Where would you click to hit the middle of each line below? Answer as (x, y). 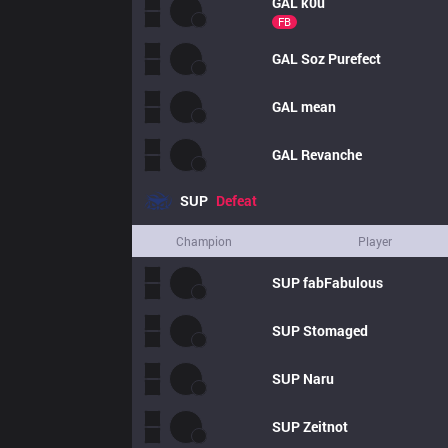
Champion (204, 241)
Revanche (331, 154)
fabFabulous (343, 282)
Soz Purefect (341, 58)
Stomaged (335, 330)
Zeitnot (325, 426)
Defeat (236, 200)
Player (375, 241)
